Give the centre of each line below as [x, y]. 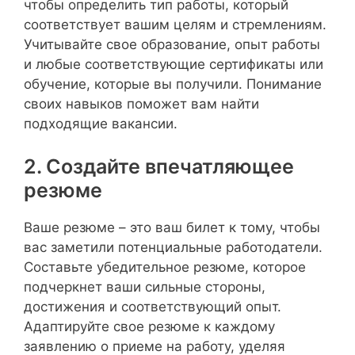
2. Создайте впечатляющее [159, 166]
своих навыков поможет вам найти [141, 104]
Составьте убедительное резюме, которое [165, 267]
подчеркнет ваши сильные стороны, [145, 286]
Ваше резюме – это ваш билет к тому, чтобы [172, 227]
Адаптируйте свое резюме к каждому [149, 326]
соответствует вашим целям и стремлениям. [175, 25]
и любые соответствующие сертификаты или [174, 64]
